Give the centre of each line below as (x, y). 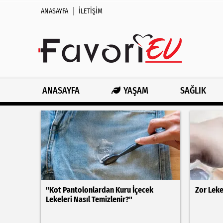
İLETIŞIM (91, 11)
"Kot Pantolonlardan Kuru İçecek (100, 190)
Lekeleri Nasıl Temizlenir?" (89, 199)
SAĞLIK (193, 91)
